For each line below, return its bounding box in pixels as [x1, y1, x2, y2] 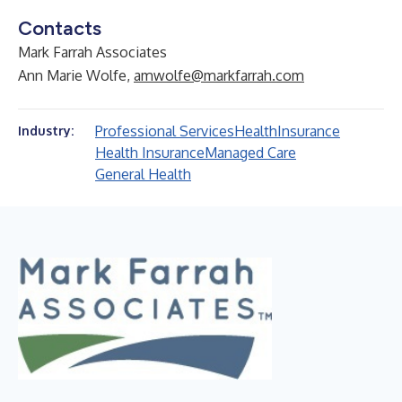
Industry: [18, 123, 74, 138]
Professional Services [95, 122, 234, 140]
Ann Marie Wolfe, [18, 66, 134, 84]
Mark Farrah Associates [18, 43, 167, 61]
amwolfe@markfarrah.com [134, 66, 304, 84]
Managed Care [205, 144, 296, 162]
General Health [95, 165, 191, 183]
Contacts [18, 16, 101, 40]
